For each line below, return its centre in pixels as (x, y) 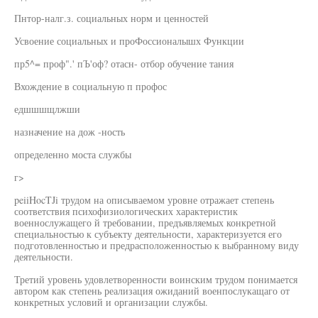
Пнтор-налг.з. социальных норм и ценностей (111, 18)
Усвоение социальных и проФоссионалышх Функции (129, 41)
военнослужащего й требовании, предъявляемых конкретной (145, 223)
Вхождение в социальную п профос (91, 86)
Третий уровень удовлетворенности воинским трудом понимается (156, 279)
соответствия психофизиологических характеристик (126, 211)
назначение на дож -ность (70, 132)
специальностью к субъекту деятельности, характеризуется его (148, 234)
